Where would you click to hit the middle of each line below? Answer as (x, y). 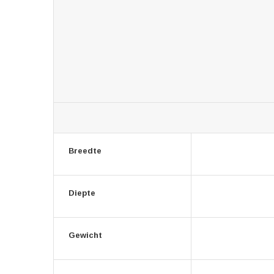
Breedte (85, 151)
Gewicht (85, 235)
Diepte (82, 193)
